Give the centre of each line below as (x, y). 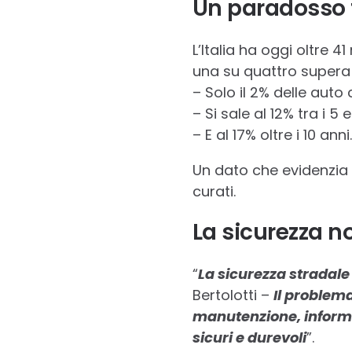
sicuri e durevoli (249, 338)
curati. (214, 192)
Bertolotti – (233, 295)
